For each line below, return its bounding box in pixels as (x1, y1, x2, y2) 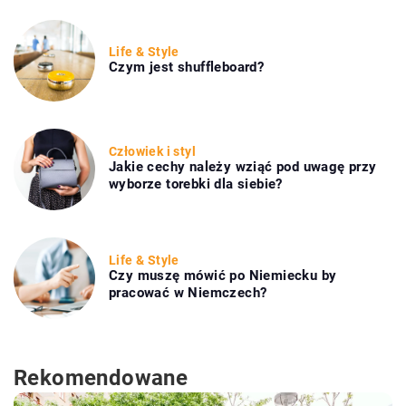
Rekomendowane (14, 364, 188, 391)
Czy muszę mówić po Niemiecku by (109, 267, 337, 285)
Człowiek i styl (109, 144, 196, 159)
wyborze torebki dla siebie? (109, 176, 283, 193)
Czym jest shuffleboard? (109, 58, 265, 75)
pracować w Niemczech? (109, 285, 267, 302)
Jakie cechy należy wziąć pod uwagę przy (109, 159, 377, 176)
